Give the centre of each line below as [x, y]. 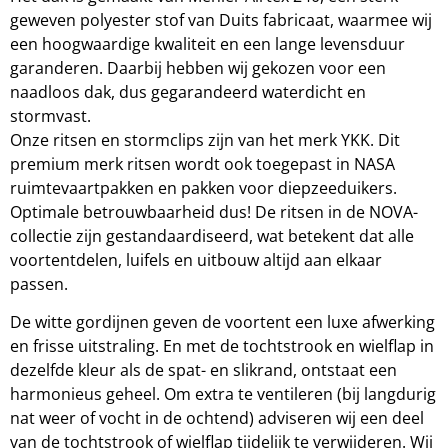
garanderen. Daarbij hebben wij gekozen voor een [198, 68]
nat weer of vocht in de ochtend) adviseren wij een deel [217, 418]
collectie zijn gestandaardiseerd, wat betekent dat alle [212, 236]
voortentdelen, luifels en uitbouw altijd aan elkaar [196, 260]
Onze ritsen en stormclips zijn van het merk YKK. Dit [205, 140]
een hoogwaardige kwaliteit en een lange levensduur [207, 44]
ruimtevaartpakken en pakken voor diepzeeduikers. [203, 188]
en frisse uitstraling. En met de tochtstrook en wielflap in [222, 346]
